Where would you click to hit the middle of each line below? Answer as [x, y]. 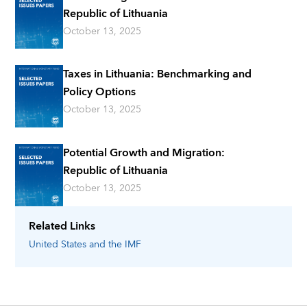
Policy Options [100, 92]
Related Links [62, 226]
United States [58, 244]
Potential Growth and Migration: [144, 152]
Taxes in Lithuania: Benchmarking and [158, 74]
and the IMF [115, 244]
